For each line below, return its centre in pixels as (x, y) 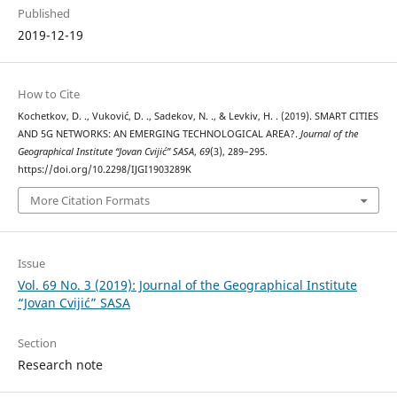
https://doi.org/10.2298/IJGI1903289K (104, 169)
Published (43, 13)
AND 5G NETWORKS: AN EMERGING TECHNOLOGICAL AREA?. (159, 133)
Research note (60, 365)
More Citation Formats (90, 201)
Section (37, 343)
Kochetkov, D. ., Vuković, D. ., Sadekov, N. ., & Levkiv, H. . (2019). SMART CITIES (198, 116)
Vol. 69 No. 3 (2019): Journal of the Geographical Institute (187, 285)
